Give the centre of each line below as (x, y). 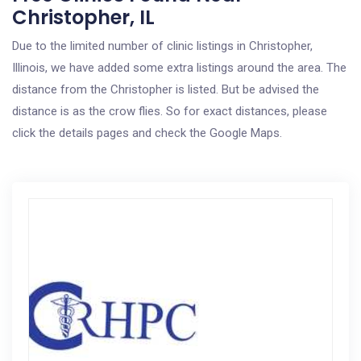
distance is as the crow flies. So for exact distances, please (170, 111)
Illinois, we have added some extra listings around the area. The (179, 68)
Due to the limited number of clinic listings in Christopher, (162, 46)
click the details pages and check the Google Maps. (147, 133)
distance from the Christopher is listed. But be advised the (166, 89)
